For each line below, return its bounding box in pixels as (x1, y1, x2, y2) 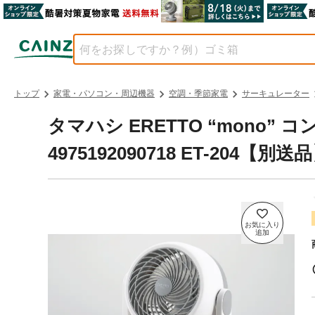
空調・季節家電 (169, 89, 228, 99)
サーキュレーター (242, 89, 309, 99)
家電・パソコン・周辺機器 (53, 89, 155, 99)
